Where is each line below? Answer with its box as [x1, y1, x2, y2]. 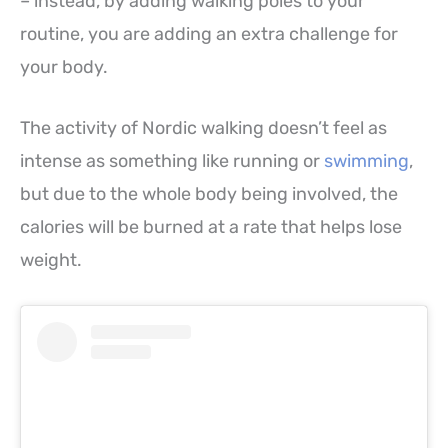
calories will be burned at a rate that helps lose [20, 216, 402, 239]
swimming [324, 150, 409, 173]
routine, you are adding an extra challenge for [20, 22, 398, 45]
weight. [20, 249, 82, 272]
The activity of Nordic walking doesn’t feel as [20, 117, 387, 140]
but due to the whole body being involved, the [20, 183, 398, 206]
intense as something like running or [20, 150, 324, 173]
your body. [20, 55, 108, 78]
